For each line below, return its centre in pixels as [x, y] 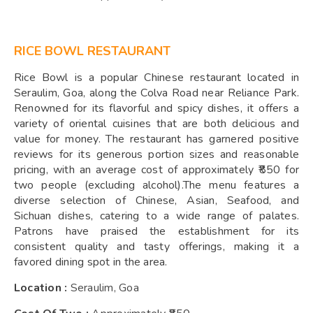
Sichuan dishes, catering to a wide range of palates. [156, 216]
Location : [42, 288]
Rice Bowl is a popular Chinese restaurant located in [156, 78]
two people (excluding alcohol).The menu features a [156, 185]
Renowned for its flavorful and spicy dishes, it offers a [156, 109]
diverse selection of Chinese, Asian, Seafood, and [156, 201]
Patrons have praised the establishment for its [156, 232]
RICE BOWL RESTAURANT [92, 51]
